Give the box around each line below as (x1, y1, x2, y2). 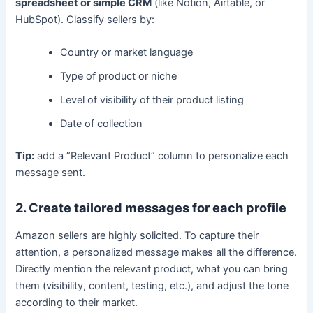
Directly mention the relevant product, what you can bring (15, 262, 289, 275)
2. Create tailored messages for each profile (15, 200, 287, 216)
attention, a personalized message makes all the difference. (15, 245, 298, 259)
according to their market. (15, 296, 138, 309)
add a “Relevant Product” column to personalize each (34, 149, 289, 162)
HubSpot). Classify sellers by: (15, 13, 155, 26)
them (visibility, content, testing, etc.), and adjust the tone (15, 279, 289, 292)
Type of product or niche (60, 69, 177, 82)
